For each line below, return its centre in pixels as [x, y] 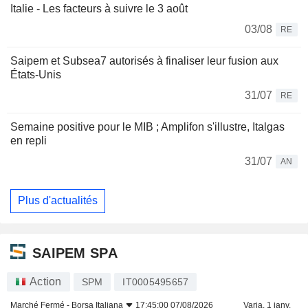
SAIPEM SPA [75, 253]
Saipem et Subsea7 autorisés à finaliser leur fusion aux [144, 60]
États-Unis [36, 74]
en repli [29, 140]
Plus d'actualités [58, 201]
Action [46, 282]
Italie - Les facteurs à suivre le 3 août [99, 8]
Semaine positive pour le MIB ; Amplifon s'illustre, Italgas [147, 126]
